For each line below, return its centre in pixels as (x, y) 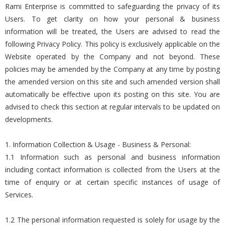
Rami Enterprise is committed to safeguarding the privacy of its (113, 6)
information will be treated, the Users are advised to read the (113, 31)
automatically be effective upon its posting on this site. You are (113, 94)
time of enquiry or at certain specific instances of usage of (113, 182)
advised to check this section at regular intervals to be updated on (113, 107)
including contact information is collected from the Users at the (113, 170)
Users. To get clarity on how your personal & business (113, 19)
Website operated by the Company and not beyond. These (113, 57)
